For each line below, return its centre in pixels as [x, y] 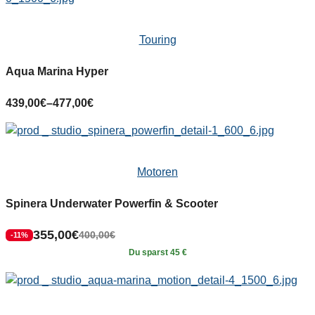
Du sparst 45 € [157, 253]
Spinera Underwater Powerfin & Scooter [112, 204]
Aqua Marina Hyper [57, 72]
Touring [157, 40]
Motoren [157, 172]
